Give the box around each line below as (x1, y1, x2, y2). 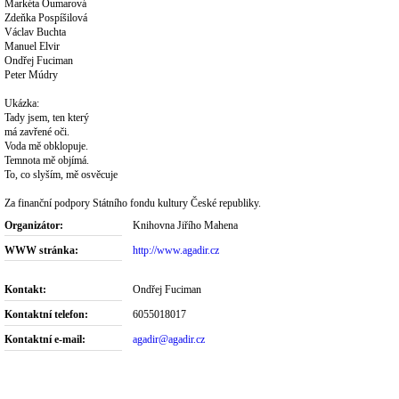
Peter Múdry (4, 69, 58, 81)
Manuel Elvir (4, 40, 60, 53)
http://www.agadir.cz (133, 243, 219, 256)
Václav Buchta (4, 26, 66, 38)
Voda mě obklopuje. (4, 140, 88, 152)
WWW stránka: (4, 243, 78, 256)
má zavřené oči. (4, 126, 69, 138)
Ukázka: (4, 97, 39, 110)
